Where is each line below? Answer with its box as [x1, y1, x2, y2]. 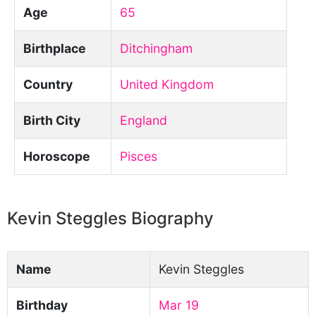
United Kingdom [120, 77, 214, 92]
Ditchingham [120, 41, 193, 56]
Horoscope [23, 149, 90, 164]
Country [23, 77, 73, 92]
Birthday [16, 298, 68, 312]
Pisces [120, 149, 157, 164]
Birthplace [23, 41, 86, 56]
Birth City [23, 113, 80, 128]
